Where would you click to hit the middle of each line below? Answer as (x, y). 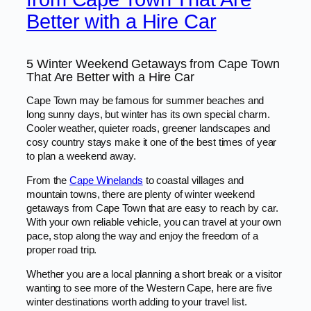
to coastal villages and (193, 180)
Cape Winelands (106, 180)
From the (48, 180)
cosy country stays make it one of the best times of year (152, 143)
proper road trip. (62, 250)
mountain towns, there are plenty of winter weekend (141, 194)
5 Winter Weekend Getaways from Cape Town (153, 64)
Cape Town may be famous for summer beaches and (145, 101)
